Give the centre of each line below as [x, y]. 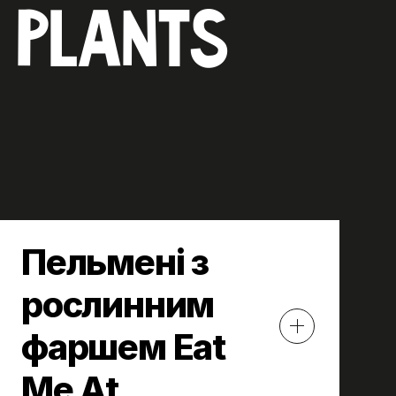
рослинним [118, 304]
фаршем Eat [123, 346]
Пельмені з [115, 262]
